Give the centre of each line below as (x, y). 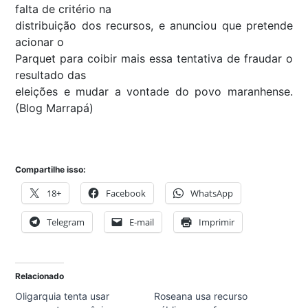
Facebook (126, 194)
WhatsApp (212, 194)
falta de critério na (63, 9)
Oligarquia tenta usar (62, 296)
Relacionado (40, 276)
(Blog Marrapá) (54, 108)
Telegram (66, 222)
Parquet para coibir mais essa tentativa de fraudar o (154, 58)
